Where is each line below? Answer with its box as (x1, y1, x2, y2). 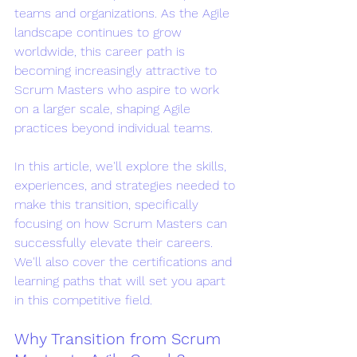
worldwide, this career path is (14, 43, 189, 59)
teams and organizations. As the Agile (14, 5, 233, 21)
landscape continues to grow (14, 24, 186, 40)
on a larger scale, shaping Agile (14, 100, 194, 116)
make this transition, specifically (14, 196, 202, 212)
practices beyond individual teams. (14, 120, 213, 135)
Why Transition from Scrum (14, 328, 226, 348)
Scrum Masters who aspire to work (14, 81, 223, 97)
